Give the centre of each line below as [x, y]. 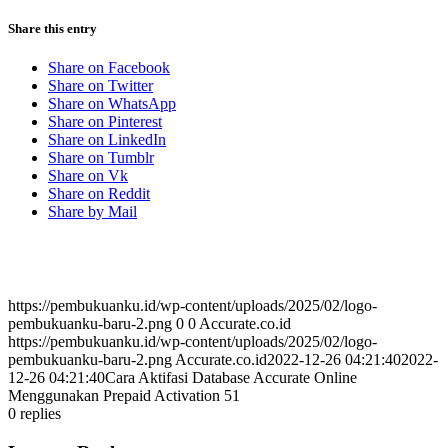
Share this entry [52, 29]
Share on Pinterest [105, 122]
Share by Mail [92, 212]
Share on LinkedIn [107, 140]
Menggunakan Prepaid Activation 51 [124, 396]
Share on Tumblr [101, 158]
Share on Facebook [109, 68]
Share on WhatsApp [112, 104]
